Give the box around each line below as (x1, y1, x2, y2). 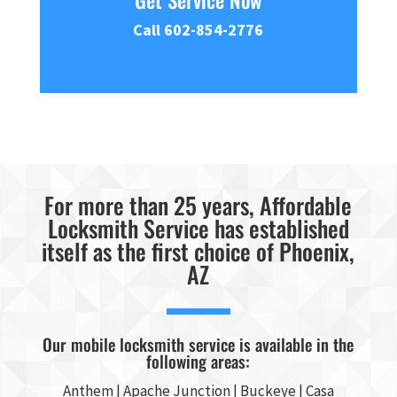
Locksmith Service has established (47, 211, 349, 245)
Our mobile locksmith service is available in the (43, 331, 354, 356)
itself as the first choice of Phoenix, (42, 234, 355, 269)
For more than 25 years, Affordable (44, 188, 353, 222)
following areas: (146, 348, 251, 373)
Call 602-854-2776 (133, 19, 264, 40)
